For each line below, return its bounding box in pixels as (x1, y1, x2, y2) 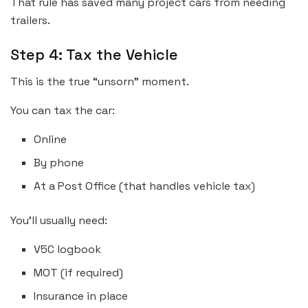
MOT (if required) (34, 265, 124, 280)
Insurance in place (34, 288, 129, 303)
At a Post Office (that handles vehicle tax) (34, 178, 256, 193)
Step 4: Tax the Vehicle (10, 45, 178, 64)
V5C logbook (34, 241, 102, 256)
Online (34, 131, 67, 146)
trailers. (10, 13, 50, 28)
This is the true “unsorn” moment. (10, 74, 189, 89)
